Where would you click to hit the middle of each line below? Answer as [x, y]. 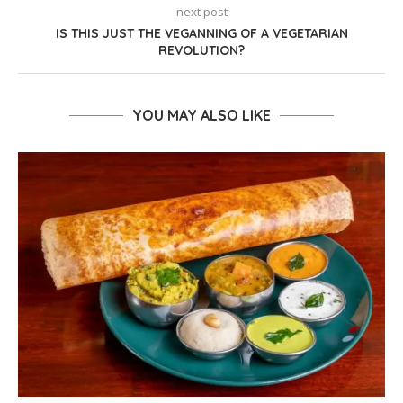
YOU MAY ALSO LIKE [201, 116]
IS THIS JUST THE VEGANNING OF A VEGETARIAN [201, 34]
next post [201, 12]
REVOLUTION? [201, 51]
